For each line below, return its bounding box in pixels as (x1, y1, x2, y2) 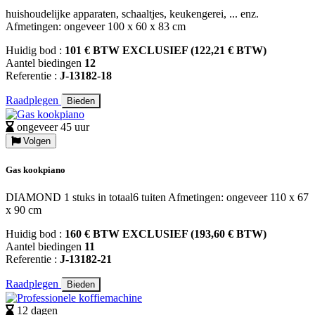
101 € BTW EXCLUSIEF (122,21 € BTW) (65, 44, 266, 57)
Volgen (20, 136, 51, 147)
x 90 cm (6, 203, 41, 216)
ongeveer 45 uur (17, 121, 89, 134)
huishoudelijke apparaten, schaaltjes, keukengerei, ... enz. (6, 8, 259, 20)
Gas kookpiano (6, 164, 65, 175)
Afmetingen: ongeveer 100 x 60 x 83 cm (6, 20, 186, 33)
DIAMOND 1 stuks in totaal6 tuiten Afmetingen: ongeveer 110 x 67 (6, 191, 309, 203)
